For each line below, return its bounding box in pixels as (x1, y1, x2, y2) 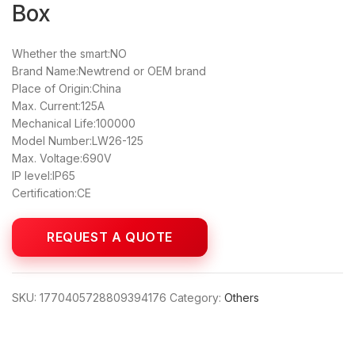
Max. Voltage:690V (12, 151, 112, 165)
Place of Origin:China (12, 81, 121, 95)
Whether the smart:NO (12, 46, 127, 60)
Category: (170, 290, 221, 304)
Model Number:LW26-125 (12, 133, 143, 147)
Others (224, 290, 259, 304)
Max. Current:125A (12, 98, 105, 113)
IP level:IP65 (12, 168, 75, 182)
